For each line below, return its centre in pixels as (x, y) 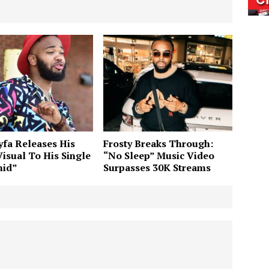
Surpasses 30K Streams (157, 168)
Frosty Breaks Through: (159, 144)
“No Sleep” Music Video (159, 156)
